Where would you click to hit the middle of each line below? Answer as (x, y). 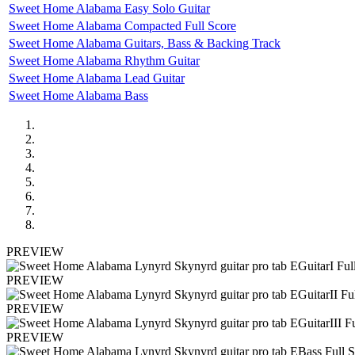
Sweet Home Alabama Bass (78, 95)
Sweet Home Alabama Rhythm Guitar (104, 60)
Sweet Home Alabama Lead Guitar (97, 78)
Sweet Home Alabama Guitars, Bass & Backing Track (145, 43)
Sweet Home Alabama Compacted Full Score (122, 25)
